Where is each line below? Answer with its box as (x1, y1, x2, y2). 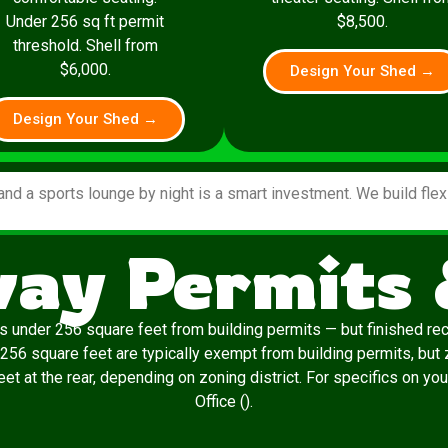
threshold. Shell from (12, 36, 158, 56)
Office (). (195, 392, 253, 412)
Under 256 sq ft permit (6, 12, 165, 32)
